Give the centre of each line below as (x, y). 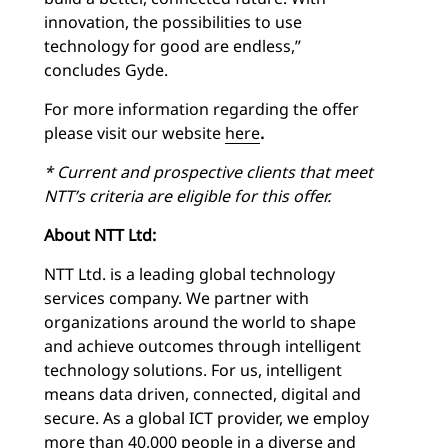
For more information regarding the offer (201, 108)
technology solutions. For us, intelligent (193, 369)
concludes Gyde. (106, 69)
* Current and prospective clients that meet (208, 171)
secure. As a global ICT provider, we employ (206, 417)
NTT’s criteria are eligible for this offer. (187, 195)
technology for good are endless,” (172, 45)
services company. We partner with (176, 297)
